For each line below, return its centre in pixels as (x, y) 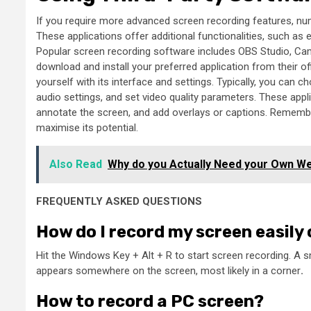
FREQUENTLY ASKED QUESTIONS (119, 202)
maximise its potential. (87, 128)
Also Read (76, 165)
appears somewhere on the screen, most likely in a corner (168, 271)
